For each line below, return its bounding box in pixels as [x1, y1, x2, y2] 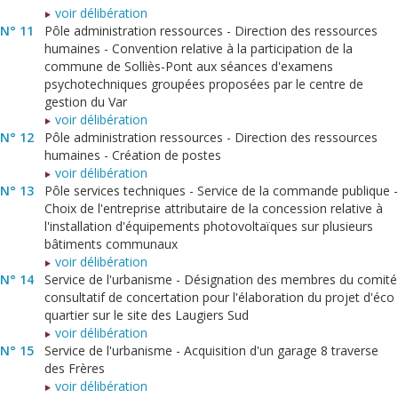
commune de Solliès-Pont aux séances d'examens [44, 58, 333, 76]
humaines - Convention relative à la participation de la [44, 40, 353, 58]
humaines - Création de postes [44, 147, 221, 164]
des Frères [44, 360, 105, 378]
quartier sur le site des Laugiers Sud [44, 306, 249, 324]
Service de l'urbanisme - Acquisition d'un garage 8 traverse [44, 342, 378, 360]
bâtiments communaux [44, 235, 178, 253]
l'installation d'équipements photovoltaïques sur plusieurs [44, 218, 373, 235]
